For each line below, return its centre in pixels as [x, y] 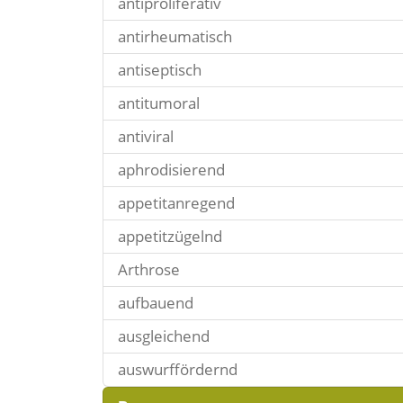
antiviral [146, 136]
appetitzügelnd [170, 236]
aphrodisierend [171, 170]
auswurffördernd [178, 369]
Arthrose [149, 269]
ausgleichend [164, 336]
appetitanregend [176, 203]
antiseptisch [160, 70]
